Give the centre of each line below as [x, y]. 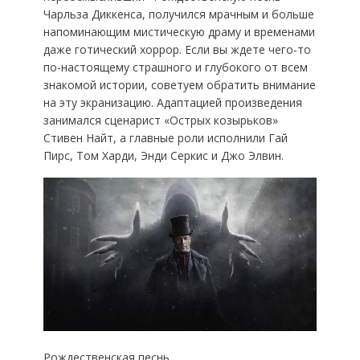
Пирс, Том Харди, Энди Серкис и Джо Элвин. [163, 155]
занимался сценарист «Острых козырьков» [160, 120]
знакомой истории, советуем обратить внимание [179, 84]
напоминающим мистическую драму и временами [179, 31]
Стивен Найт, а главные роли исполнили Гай [165, 137]
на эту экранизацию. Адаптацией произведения [172, 102]
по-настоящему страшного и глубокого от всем [175, 67]
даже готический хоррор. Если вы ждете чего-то [177, 49]
